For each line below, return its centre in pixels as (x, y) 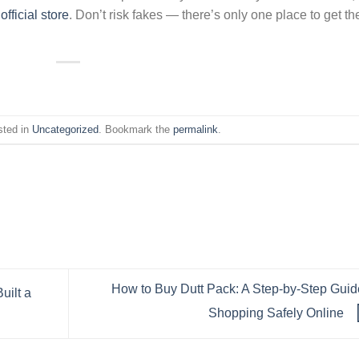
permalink (196, 129)
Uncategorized (66, 129)
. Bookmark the (136, 129)
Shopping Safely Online (277, 313)
